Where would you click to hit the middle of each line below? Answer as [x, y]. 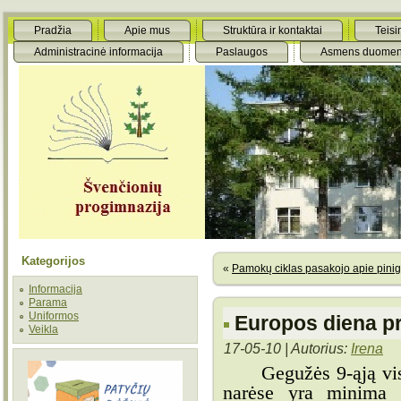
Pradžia [53, 30]
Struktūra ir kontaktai [273, 30]
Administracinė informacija [98, 52]
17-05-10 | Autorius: [287, 349]
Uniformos [54, 316]
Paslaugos [242, 52]
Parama [48, 303]
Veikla [43, 329]
